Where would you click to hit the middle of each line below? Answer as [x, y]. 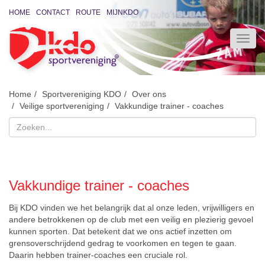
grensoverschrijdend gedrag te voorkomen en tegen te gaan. [123, 243]
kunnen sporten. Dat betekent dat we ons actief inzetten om [120, 232]
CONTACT [53, 12]
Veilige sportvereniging [62, 106]
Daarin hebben [37, 255]
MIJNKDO [122, 12]
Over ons [149, 94]
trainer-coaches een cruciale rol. [126, 255]
